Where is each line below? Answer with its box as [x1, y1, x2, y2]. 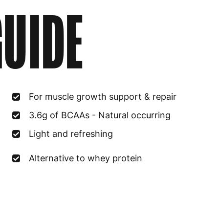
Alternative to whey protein [29, 153, 143, 163]
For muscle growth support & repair [29, 91, 177, 102]
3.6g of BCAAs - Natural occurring [29, 110, 171, 120]
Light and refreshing [29, 129, 113, 139]
